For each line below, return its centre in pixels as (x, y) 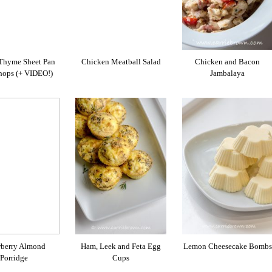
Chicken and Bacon (228, 61)
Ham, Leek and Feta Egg (121, 246)
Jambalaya (228, 73)
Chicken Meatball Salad (121, 61)
